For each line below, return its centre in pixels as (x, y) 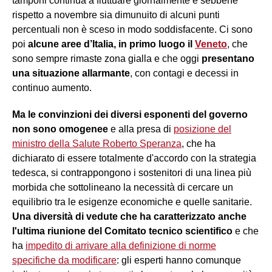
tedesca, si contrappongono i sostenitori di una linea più (132, 172)
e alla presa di (142, 129)
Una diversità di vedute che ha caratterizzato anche (129, 216)
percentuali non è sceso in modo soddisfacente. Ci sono (132, 29)
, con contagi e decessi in (184, 73)
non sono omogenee (61, 129)
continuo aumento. (52, 87)
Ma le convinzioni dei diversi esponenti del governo (130, 114)
